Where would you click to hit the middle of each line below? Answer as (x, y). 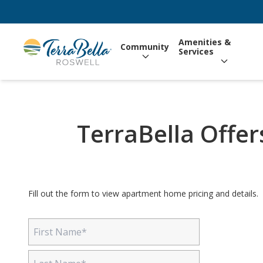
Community (144, 47)
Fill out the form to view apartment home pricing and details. (143, 193)
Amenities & (204, 42)
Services (196, 51)
